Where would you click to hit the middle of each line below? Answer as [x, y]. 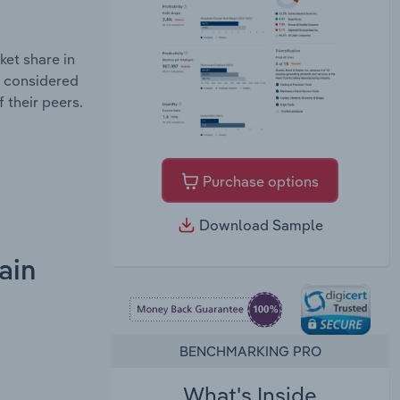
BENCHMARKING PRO [250, 351]
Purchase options [259, 181]
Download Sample [259, 225]
